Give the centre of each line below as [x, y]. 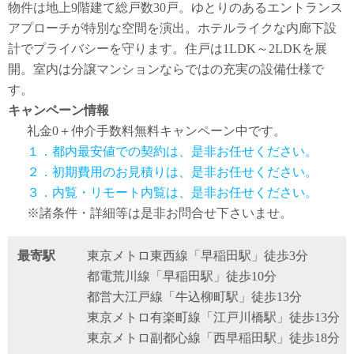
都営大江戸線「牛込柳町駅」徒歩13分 [195, 297]
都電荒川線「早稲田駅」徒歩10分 [182, 276]
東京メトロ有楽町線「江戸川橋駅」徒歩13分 [214, 317]
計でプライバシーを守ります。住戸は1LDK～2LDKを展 [168, 49]
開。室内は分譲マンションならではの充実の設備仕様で [166, 69]
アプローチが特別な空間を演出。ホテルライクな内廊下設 [172, 28]
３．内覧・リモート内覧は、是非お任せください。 [172, 192]
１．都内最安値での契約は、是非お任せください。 [172, 151]
